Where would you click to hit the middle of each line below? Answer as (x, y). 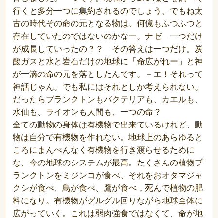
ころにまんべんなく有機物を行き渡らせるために (104, 150)
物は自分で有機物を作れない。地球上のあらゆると (108, 137)
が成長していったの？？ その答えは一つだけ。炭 (108, 49)
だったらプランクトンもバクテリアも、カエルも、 (108, 99)
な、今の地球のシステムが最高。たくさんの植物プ (108, 163)
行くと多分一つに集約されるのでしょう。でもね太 (108, 11)
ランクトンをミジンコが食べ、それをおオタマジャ (108, 175)
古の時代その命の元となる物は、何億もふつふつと (108, 23)
